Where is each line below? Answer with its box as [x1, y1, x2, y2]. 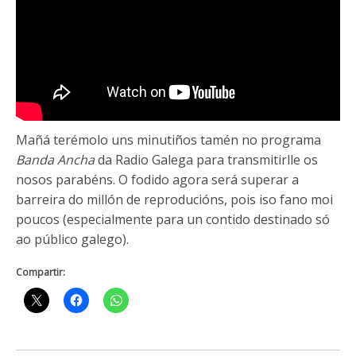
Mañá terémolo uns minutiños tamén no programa [16, 130, 321, 149]
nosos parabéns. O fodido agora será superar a [16, 170, 299, 188]
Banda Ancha [16, 150, 95, 168]
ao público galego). [16, 230, 129, 248]
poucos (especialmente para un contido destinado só [16, 210, 330, 228]
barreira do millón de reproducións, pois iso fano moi [16, 190, 333, 208]
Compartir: [16, 265, 65, 279]
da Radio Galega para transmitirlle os [95, 150, 318, 168]
